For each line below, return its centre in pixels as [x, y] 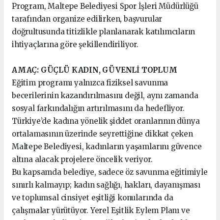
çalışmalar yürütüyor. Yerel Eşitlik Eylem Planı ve [101, 211]
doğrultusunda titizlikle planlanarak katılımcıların [104, 32]
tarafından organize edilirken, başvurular [87, 19]
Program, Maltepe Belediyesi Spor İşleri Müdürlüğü [105, 6]
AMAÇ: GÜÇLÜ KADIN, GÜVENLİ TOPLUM [96, 70]
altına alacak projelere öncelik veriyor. [82, 160]
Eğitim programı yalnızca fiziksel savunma [90, 83]
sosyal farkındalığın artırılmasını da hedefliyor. [98, 109]
